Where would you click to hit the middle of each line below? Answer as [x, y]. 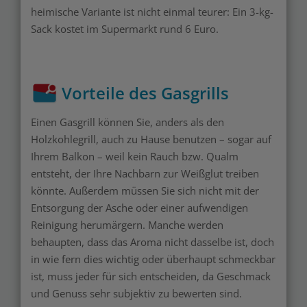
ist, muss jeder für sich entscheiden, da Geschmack [151, 277]
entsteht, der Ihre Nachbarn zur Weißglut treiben [145, 174]
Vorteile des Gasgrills [145, 93]
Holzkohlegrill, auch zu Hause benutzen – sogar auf [151, 139]
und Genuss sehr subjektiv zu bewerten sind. [136, 294]
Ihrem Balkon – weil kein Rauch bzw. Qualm [135, 157]
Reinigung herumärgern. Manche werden [127, 225]
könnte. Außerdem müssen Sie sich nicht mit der [145, 191]
